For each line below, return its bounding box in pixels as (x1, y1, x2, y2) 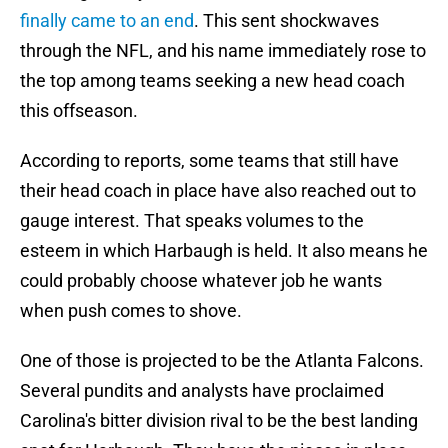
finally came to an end (20, 10, 194, 32)
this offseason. (20, 100, 138, 122)
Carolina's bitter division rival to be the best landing (20, 410, 418, 432)
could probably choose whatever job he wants (20, 270, 382, 292)
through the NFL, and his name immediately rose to (20, 40, 426, 62)
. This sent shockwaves (194, 10, 379, 32)
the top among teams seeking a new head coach (20, 70, 405, 92)
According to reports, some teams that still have (20, 150, 399, 172)
